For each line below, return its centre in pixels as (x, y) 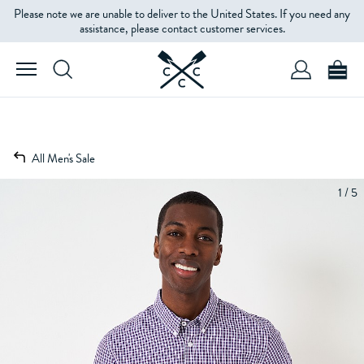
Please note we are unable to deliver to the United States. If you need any (182, 14)
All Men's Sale (63, 158)
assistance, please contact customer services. (182, 28)
